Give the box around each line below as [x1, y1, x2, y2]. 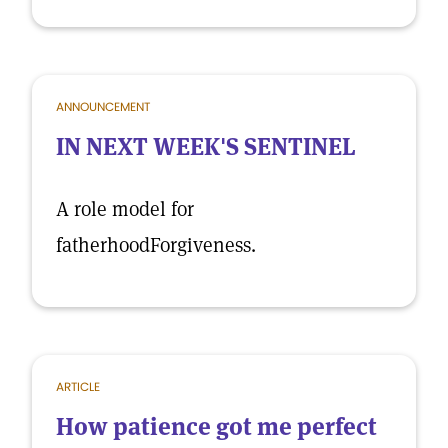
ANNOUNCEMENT [56, 98, 150, 115]
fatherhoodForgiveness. [56, 232, 256, 258]
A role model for [56, 196, 194, 222]
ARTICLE [56, 378, 100, 395]
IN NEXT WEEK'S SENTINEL [56, 131, 355, 162]
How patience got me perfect [56, 411, 377, 442]
